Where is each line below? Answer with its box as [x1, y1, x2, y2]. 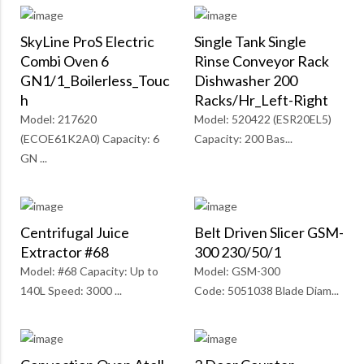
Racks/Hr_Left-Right [194, 91, 328, 110]
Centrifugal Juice [20, 223, 129, 242]
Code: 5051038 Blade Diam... [194, 284, 339, 298]
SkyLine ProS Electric [20, 32, 154, 51]
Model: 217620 [20, 112, 97, 127]
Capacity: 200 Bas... [194, 132, 292, 146]
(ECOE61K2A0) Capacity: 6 [20, 132, 159, 146]
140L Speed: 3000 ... [20, 284, 122, 298]
